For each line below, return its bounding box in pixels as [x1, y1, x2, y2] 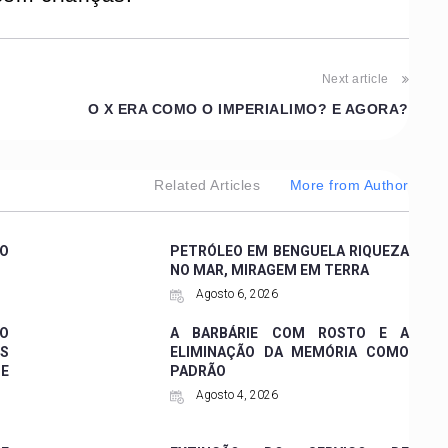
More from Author [289, 176, 409, 193]
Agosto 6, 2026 [193, 286, 279, 301]
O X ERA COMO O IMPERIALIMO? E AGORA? [87, 100, 409, 117]
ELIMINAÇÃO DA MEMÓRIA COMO [170, 343, 409, 360]
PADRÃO [170, 362, 227, 379]
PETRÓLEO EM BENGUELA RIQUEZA [170, 242, 409, 259]
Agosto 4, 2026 [193, 387, 279, 402]
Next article [321, 71, 389, 86]
